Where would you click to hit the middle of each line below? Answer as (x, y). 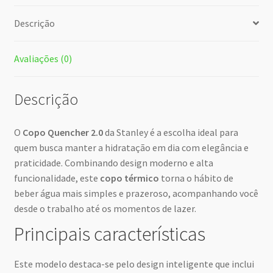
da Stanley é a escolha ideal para (170, 133)
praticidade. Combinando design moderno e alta (113, 163)
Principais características (109, 234)
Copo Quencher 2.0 (62, 133)
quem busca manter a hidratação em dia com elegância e (131, 148)
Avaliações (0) (43, 58)
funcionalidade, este (57, 178)
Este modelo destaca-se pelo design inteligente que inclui (134, 264)
